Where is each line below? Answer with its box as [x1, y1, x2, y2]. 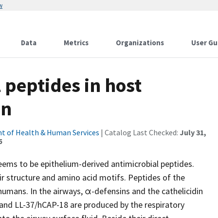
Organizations [116, 38, 164, 47]
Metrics [64, 38, 89, 47]
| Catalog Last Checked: [99, 127, 180, 137]
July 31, [180, 127, 206, 137]
